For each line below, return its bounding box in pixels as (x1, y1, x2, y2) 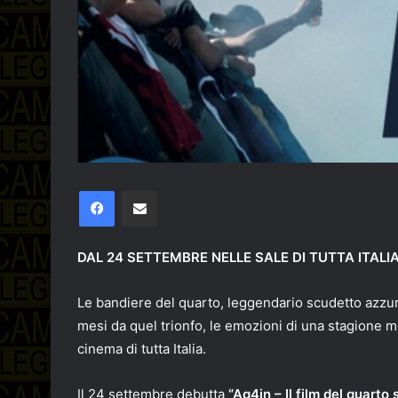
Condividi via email (156, 183, 185, 197)
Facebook (114, 183, 168, 197)
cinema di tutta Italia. (77, 340, 206, 357)
